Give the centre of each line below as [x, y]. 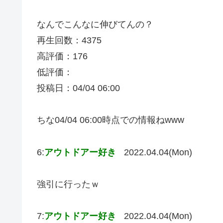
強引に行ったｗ [68, 184]
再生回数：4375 [69, 40]
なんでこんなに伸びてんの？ [95, 24]
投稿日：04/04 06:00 [78, 88]
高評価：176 [62, 56]
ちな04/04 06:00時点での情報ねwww [111, 120]
